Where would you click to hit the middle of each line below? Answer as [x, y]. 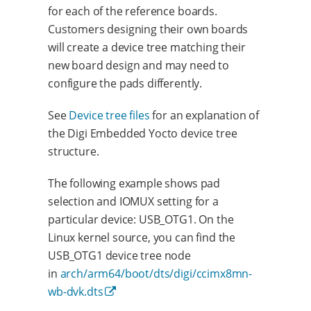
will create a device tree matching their [147, 47]
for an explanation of [204, 115]
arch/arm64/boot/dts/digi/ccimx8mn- [156, 273]
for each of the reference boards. [133, 11]
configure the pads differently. [125, 83]
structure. [74, 151]
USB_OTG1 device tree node [119, 255]
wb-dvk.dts [76, 291]
